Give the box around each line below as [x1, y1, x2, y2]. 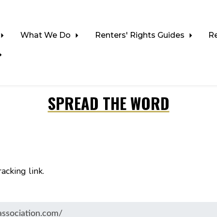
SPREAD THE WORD [47, 92, 170, 114]
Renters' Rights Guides [94, 30, 186, 40]
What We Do [20, 30, 73, 40]
